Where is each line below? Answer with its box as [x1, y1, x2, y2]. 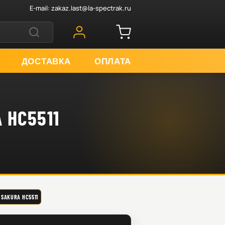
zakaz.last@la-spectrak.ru [51, 3, 131, 13]
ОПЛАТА [94, 55, 131, 66]
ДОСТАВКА [21, 55, 71, 66]
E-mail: [30, 3, 51, 13]
